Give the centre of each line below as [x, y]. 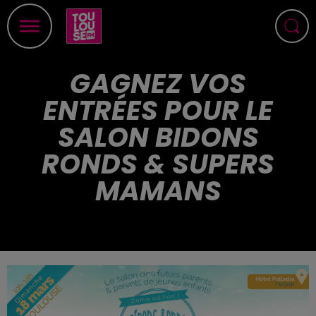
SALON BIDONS [158, 137]
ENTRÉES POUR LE [158, 110]
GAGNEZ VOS [158, 84]
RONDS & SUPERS [158, 164]
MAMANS [158, 191]
